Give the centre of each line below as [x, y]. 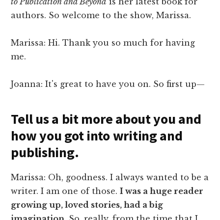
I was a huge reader [162, 191]
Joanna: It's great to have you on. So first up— [108, 84]
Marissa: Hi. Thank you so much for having [103, 43]
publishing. [45, 152]
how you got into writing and [97, 136]
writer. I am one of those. [66, 191]
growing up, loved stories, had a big [87, 205]
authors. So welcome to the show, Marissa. [101, 15]
